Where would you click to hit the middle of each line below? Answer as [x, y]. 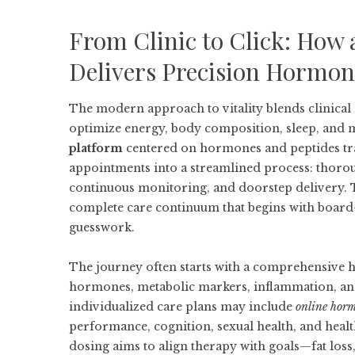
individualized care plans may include [182, 307]
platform [96, 148]
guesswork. [102, 227]
